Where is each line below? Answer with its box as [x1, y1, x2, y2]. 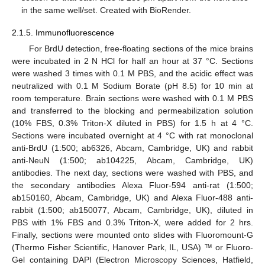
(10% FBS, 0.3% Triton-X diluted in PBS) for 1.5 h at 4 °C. [12, 118, 253, 128]
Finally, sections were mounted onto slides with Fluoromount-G [12, 230, 253, 240]
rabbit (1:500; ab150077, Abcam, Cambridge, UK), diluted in [12, 205, 253, 215]
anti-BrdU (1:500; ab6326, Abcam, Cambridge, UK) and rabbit [12, 143, 253, 153]
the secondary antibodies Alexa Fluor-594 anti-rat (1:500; [12, 180, 253, 190]
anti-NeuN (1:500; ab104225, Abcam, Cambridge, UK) [12, 156, 253, 166]
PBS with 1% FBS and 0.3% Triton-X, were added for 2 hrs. [12, 218, 253, 228]
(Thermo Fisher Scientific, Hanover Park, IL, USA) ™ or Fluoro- [12, 243, 253, 253]
